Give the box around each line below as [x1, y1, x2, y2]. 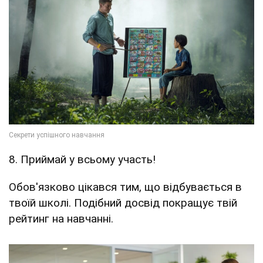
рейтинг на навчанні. [9, 212, 113, 226]
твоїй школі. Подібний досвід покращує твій [9, 196, 237, 210]
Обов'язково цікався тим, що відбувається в [9, 180, 242, 194]
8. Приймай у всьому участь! [9, 153, 156, 167]
